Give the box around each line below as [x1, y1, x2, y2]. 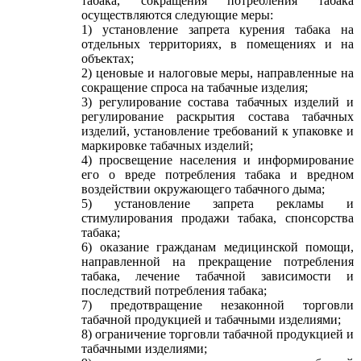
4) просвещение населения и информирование [81, 153, 354, 167]
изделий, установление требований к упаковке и [81, 124, 354, 138]
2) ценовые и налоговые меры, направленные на [81, 66, 354, 80]
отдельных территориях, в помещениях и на [81, 37, 354, 51]
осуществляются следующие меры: [81, 8, 273, 22]
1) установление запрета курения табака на [81, 23, 354, 36]
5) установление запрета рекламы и [81, 197, 354, 210]
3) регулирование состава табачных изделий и [81, 95, 354, 109]
